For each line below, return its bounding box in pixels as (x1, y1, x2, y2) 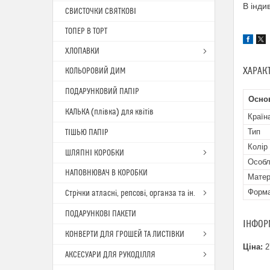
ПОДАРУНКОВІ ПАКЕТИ (65, 209, 136, 219)
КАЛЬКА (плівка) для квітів (65, 107, 154, 117)
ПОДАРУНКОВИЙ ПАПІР (65, 87, 139, 96)
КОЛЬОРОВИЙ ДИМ (65, 66, 125, 76)
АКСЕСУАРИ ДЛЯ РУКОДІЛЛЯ (65, 250, 155, 260)
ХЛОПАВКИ (65, 46, 99, 56)
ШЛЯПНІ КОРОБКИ (65, 148, 124, 158)
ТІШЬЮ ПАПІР (65, 128, 108, 137)
